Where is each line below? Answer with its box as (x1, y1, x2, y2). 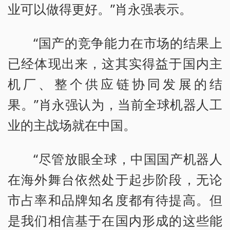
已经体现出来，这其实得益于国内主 (8, 54, 222, 72)
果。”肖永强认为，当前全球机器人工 (8, 95, 222, 113)
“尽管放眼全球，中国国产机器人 (33, 149, 222, 167)
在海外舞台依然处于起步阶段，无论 (8, 170, 222, 188)
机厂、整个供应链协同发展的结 (8, 74, 222, 92)
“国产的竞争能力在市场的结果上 (33, 33, 222, 51)
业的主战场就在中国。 (8, 116, 136, 133)
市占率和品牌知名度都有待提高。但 (8, 190, 222, 208)
